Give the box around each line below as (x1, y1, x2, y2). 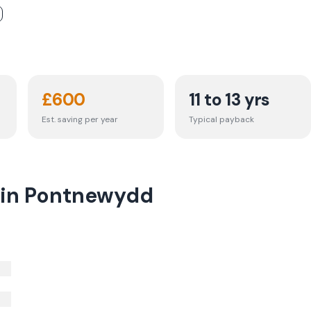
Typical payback (189, 114, 254, 125)
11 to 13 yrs (189, 89, 270, 110)
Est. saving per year (42, 114, 118, 125)
